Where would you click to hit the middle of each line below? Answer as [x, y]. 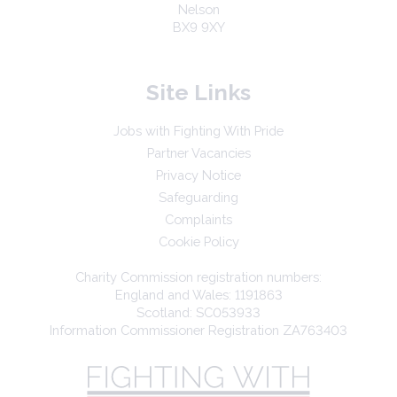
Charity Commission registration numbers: [198, 277]
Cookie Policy [198, 242]
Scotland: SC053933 [198, 313]
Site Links [198, 93]
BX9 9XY [198, 27]
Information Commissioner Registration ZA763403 [198, 331]
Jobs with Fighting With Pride [198, 131]
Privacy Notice [198, 175]
